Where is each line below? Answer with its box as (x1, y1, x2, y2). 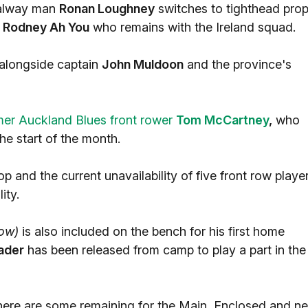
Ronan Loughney (59, 1, 155, 16)
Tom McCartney (176, 113, 269, 127)
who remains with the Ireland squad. (89, 20, 296, 34)
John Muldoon (102, 57, 184, 71)
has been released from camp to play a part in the (24, 243, 306, 257)
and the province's (184, 57, 291, 71)
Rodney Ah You (3, 20, 89, 34)
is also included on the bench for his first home (19, 224, 285, 239)
